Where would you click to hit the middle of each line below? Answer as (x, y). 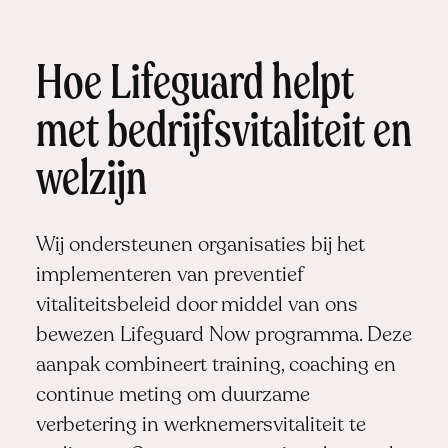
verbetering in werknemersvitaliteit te (200, 426)
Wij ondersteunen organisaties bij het (200, 246)
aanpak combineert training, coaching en (215, 366)
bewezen (77, 336)
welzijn (91, 182)
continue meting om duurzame (172, 396)
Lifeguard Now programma (239, 336)
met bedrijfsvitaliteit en (223, 134)
